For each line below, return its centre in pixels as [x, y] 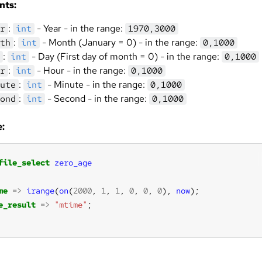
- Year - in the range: [80, 28]
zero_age [73, 163]
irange [40, 191]
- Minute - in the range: [96, 85]
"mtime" [71, 205]
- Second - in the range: [97, 99]
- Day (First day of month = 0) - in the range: [125, 56]
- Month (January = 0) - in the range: [120, 42]
